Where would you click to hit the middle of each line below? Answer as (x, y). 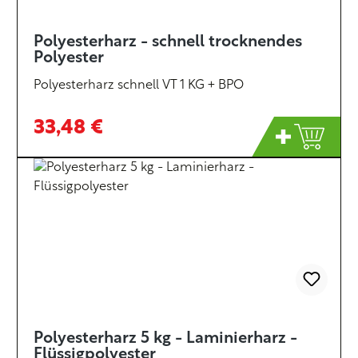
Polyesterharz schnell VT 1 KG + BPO (139, 86)
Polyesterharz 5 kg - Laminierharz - (165, 339)
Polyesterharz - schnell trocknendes (168, 42)
